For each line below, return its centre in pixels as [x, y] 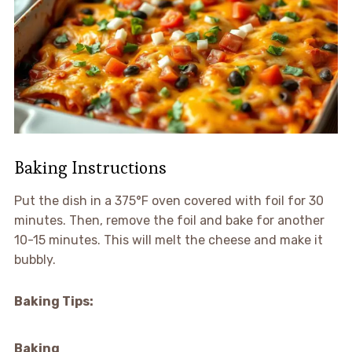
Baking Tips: [53, 301]
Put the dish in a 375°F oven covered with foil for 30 [169, 200]
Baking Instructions [90, 167]
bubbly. [35, 259]
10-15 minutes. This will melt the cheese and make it [168, 240]
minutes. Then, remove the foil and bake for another [169, 220]
